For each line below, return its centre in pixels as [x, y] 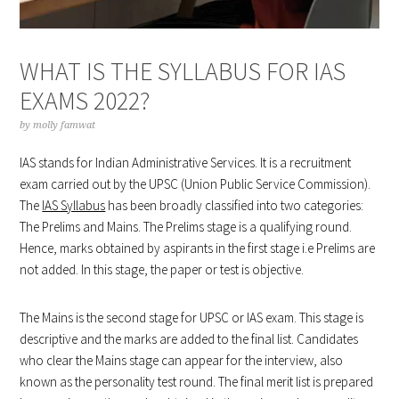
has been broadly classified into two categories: [235, 205]
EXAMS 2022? [85, 100]
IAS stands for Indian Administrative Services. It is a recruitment [186, 162]
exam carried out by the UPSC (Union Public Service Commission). [195, 183]
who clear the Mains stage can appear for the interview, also [182, 360]
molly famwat [65, 125]
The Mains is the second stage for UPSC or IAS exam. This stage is [192, 317]
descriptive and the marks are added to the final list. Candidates [189, 338]
